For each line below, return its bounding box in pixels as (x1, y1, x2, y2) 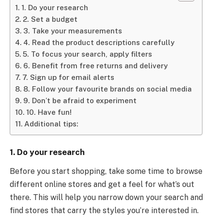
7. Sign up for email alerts (22, 73, 115, 82)
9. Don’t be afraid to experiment (23, 96, 137, 105)
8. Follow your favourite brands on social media (23, 85, 192, 93)
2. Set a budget (23, 15, 78, 24)
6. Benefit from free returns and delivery (23, 62, 168, 70)
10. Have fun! (26, 108, 72, 117)
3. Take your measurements (23, 27, 123, 35)
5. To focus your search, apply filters (23, 50, 153, 59)
